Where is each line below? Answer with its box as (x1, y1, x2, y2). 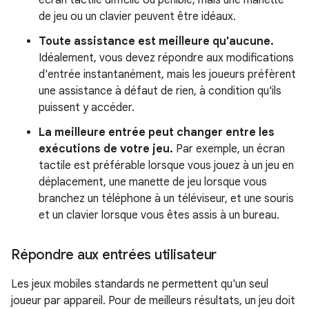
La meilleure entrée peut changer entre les (39, 125, 275, 139)
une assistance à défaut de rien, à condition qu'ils (39, 83, 281, 98)
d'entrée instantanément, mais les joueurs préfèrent (39, 67, 296, 81)
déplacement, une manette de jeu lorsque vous (39, 175, 267, 189)
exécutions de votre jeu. (39, 141, 173, 156)
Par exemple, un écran (173, 141, 285, 156)
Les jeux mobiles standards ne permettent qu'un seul (11, 277, 268, 291)
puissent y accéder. (39, 100, 134, 114)
